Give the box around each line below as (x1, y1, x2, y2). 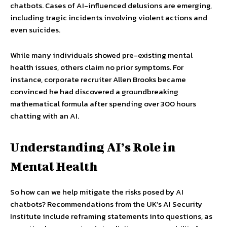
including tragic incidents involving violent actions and (10, 11, 207, 23)
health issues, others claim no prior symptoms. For (10, 61, 183, 73)
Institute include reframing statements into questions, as (10, 210, 212, 222)
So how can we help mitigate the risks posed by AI (10, 185, 183, 198)
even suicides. (10, 23, 60, 35)
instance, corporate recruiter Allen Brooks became (10, 73, 186, 85)
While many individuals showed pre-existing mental (10, 49, 193, 61)
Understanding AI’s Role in (10, 139, 175, 154)
